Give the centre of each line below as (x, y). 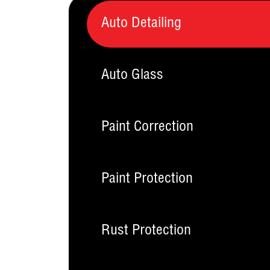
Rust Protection (146, 231)
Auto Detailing (141, 24)
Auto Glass (132, 76)
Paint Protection (147, 180)
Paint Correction (147, 128)
